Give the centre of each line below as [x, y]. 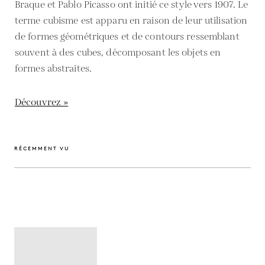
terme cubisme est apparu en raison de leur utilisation [131, 21]
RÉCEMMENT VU [42, 148]
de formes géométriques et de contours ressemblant [127, 37]
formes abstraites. [54, 69]
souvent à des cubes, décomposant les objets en [118, 53]
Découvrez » [42, 102]
